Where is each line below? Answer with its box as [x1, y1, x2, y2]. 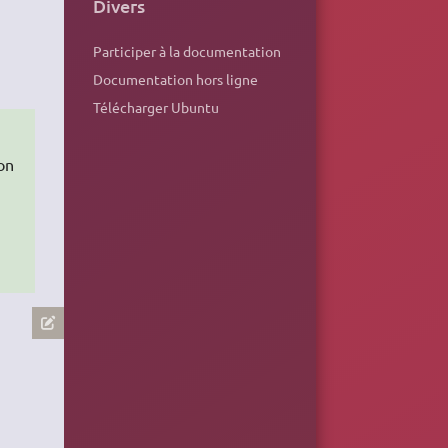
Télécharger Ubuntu [92, 98, 219, 117]
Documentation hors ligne [92, 70, 258, 89]
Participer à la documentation [92, 42, 281, 61]
